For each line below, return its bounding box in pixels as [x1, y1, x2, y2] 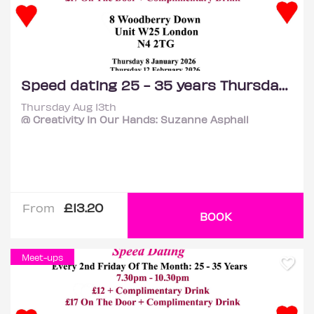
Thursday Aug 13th [21, 100, 116, 113]
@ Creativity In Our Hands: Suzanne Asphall [21, 113, 249, 125]
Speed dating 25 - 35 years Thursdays [279, 76, 287, 93]
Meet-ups [22, 252, 63, 262]
